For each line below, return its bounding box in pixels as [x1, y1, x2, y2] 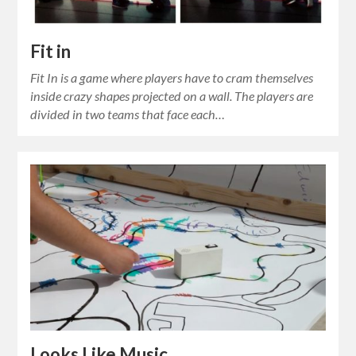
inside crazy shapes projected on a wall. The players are [30, 88, 314, 104]
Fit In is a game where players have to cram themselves [30, 70, 314, 86]
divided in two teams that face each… [30, 106, 226, 122]
